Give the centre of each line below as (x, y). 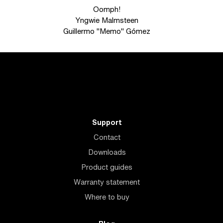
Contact (107, 137)
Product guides (107, 167)
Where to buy (107, 197)
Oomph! (107, 9)
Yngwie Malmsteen (107, 20)
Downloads (107, 152)
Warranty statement (107, 182)
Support (107, 122)
